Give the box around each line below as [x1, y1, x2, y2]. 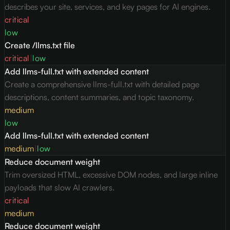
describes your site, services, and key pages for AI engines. [5, 2, 210, 12]
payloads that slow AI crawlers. [5, 182, 114, 193]
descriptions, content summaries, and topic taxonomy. [5, 92, 194, 103]
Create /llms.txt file [5, 40, 75, 51]
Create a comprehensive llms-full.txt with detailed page [5, 79, 199, 90]
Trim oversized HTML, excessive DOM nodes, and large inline [5, 169, 218, 180]
